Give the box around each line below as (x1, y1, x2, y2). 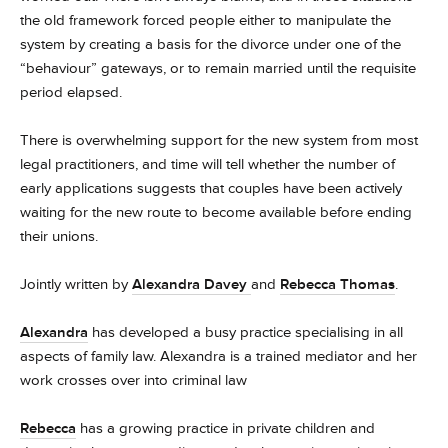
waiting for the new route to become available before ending (20, 203, 412, 222)
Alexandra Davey (132, 275, 251, 294)
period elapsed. (20, 83, 122, 102)
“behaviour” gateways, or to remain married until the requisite (20, 59, 416, 78)
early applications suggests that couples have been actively (20, 179, 402, 198)
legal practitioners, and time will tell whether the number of (20, 155, 395, 174)
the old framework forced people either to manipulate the (20, 11, 391, 30)
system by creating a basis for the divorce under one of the (20, 35, 401, 54)
